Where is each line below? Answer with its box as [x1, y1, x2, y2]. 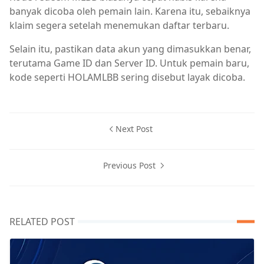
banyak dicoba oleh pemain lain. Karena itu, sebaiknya [9, 5, 250, 18]
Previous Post [103, 160, 158, 171]
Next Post [115, 123, 153, 135]
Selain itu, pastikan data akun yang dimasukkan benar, [9, 42, 251, 56]
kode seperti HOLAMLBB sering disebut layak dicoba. [9, 71, 245, 84]
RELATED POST [9, 215, 75, 229]
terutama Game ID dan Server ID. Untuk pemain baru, [9, 57, 249, 70]
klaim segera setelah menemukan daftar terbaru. [9, 19, 229, 32]
